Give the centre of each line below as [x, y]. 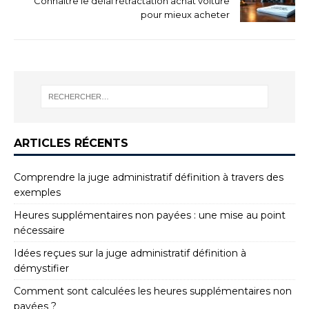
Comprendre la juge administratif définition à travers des [149, 177]
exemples [37, 192]
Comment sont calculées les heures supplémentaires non [153, 291]
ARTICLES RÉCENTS [71, 143]
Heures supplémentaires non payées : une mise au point [150, 215]
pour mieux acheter [185, 14]
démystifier [41, 268]
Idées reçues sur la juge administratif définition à [130, 253]
